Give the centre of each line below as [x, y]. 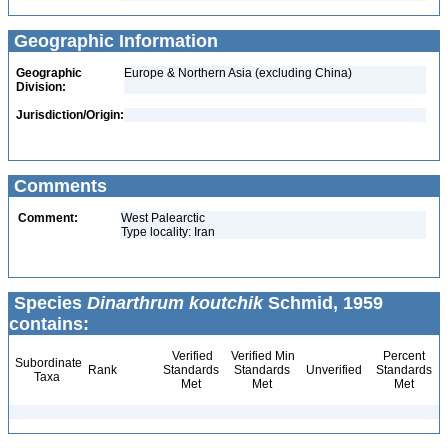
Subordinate [47, 363]
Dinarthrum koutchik [175, 303]
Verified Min [261, 356]
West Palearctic [163, 218]
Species [48, 303]
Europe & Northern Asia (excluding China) [238, 73]
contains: [49, 324]
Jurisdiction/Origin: [70, 115]
